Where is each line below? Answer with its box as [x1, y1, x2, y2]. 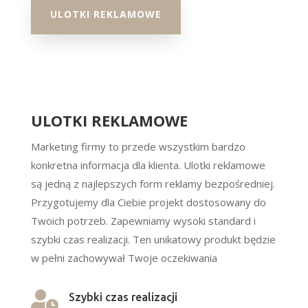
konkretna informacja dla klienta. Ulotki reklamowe [30, 158, 265, 172]
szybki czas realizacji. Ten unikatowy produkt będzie [30, 232, 276, 246]
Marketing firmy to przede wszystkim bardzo [30, 140, 245, 153]
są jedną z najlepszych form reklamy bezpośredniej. [30, 177, 275, 190]
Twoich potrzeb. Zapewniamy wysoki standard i [30, 214, 256, 228]
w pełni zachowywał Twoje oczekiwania [30, 251, 217, 265]
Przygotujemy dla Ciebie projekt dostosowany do [30, 195, 266, 209]
